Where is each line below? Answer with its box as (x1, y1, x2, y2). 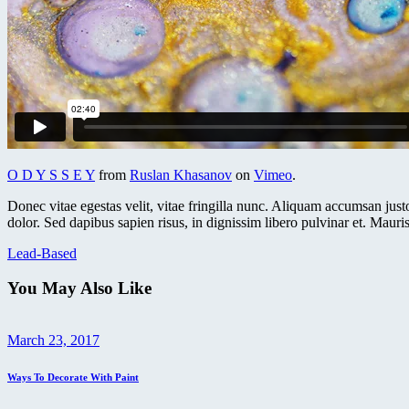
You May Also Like (7, 278, 152, 299)
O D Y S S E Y (7, 166, 95, 183)
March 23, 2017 (7, 331, 100, 348)
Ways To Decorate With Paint (7, 371, 139, 383)
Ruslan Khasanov (130, 166, 232, 183)
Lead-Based (7, 245, 77, 261)
